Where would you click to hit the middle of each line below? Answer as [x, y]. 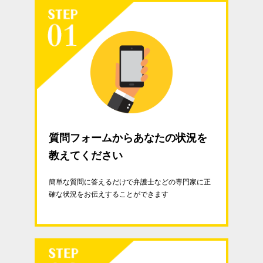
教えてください [86, 156]
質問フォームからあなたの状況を [128, 138]
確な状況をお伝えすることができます [109, 194]
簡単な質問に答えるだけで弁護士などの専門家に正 [130, 182]
